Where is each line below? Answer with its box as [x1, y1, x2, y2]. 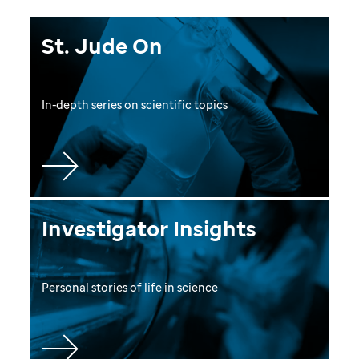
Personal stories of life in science [42, 280, 219, 296]
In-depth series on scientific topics [42, 97, 228, 113]
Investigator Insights [42, 214, 257, 244]
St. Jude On [42, 31, 163, 61]
